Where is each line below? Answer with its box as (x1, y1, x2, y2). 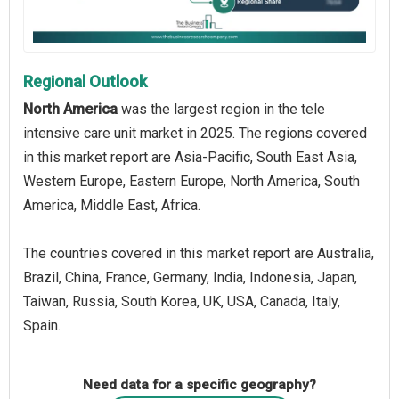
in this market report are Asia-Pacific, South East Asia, (23, 148, 357, 166)
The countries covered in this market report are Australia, (23, 244, 374, 262)
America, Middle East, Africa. (23, 196, 200, 214)
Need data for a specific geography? (83, 376, 316, 393)
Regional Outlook (23, 71, 147, 91)
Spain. (23, 316, 61, 334)
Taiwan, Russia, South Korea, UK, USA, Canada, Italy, (23, 292, 340, 310)
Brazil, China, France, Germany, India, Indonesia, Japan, (23, 268, 357, 286)
